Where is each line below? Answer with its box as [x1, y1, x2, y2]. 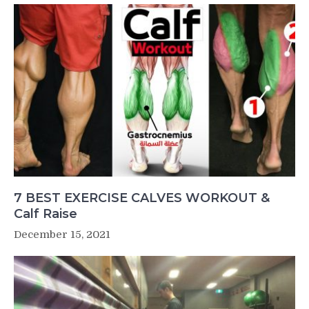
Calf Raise [14, 206, 77, 221]
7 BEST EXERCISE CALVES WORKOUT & [14, 190, 270, 206]
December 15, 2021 [14, 228, 110, 241]
